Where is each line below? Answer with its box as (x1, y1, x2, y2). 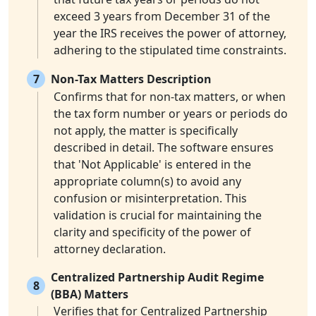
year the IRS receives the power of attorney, (54, 25, 286, 42)
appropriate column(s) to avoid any (54, 174, 241, 190)
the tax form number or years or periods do (54, 106, 288, 122)
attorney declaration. (54, 241, 166, 257)
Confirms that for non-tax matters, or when (54, 89, 286, 105)
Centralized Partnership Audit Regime (51, 269, 264, 286)
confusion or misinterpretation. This (54, 190, 247, 207)
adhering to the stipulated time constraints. (54, 42, 286, 59)
